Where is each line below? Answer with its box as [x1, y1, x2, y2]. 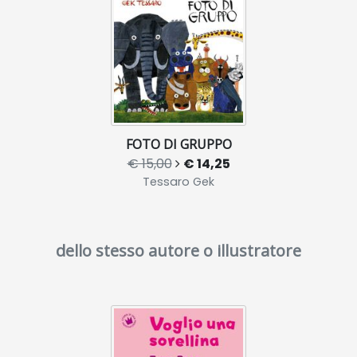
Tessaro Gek [143, 174, 214, 190]
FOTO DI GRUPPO [125, 135, 232, 153]
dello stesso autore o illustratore [56, 240, 301, 261]
